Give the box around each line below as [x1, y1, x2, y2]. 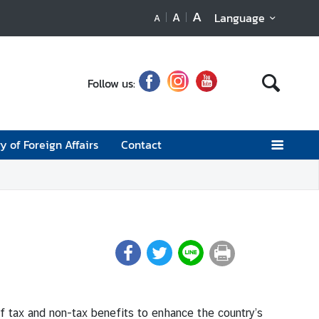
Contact [120, 135, 162, 153]
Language [214, 9, 265, 26]
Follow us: [88, 74, 136, 92]
